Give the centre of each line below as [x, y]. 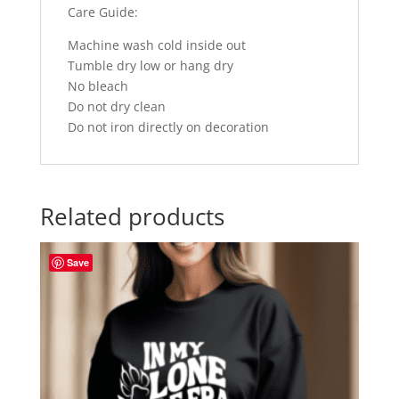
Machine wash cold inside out [156, 45]
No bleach [98, 85]
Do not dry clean [116, 106]
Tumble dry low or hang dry [150, 65]
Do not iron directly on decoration [168, 126]
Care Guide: [102, 12]
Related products [132, 216]
